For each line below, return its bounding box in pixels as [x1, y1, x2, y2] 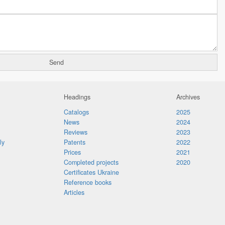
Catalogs [64, 107, 89, 117]
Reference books [64, 178, 111, 187]
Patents [64, 138, 85, 147]
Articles [64, 188, 84, 197]
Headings [64, 92, 90, 101]
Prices [64, 148, 81, 157]
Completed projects [64, 158, 119, 167]
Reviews [64, 128, 87, 137]
